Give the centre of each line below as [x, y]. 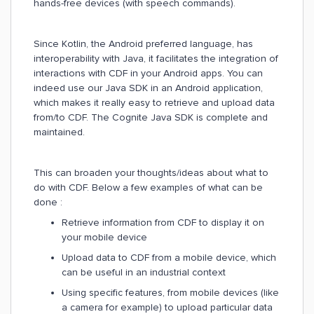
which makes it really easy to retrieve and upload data [154, 103]
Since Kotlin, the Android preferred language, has [143, 44]
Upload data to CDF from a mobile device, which [169, 258]
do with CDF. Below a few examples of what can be [148, 187]
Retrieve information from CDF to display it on [163, 223]
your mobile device [104, 237]
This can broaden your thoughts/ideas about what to [151, 173]
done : [48, 202]
